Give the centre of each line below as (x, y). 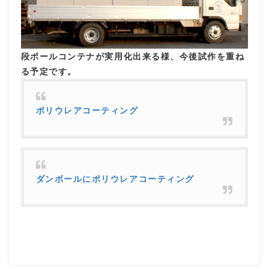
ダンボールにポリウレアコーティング (115, 179)
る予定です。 (49, 71)
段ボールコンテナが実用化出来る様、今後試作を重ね (133, 56)
